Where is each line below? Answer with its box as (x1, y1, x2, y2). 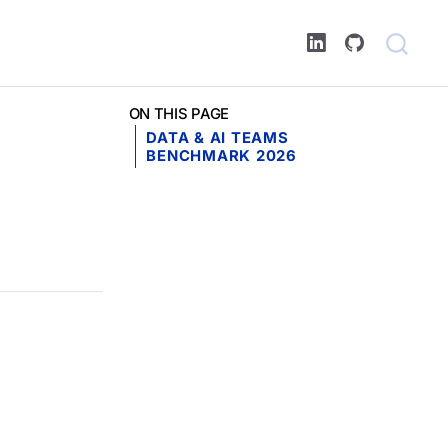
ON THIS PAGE (128, 105, 229, 124)
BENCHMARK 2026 (146, 146, 297, 165)
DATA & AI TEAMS (146, 128, 289, 147)
